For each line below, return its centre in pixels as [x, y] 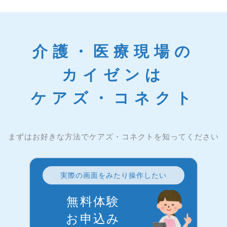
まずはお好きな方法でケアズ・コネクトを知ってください [113, 136]
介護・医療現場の [113, 51]
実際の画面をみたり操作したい [113, 175]
